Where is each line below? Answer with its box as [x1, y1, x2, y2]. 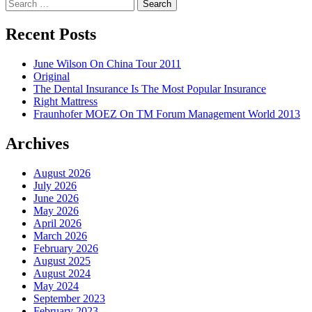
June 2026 [33, 192, 79, 204]
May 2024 [33, 279, 79, 292]
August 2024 [33, 267, 91, 279]
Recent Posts [6, 24, 96, 43]
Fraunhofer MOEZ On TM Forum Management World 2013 [33, 107, 300, 120]
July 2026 [33, 179, 77, 192]
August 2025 [33, 254, 91, 267]
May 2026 [33, 204, 79, 217]
